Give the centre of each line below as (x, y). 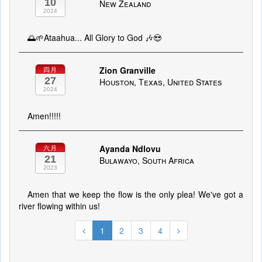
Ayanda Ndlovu (130, 149)
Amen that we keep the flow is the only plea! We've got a (135, 194)
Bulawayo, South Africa (146, 160)
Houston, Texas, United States (161, 82)
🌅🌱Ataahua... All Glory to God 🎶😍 (94, 37)
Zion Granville (127, 70)
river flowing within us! (59, 206)
